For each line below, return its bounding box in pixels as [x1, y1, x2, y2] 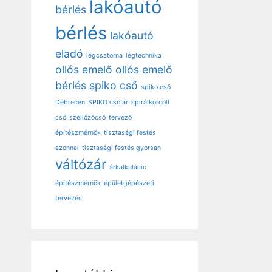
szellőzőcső [69, 113, 106, 121]
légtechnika [126, 51, 161, 59]
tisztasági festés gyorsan [82, 143, 161, 152]
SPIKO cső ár [88, 98, 128, 106]
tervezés [55, 194, 82, 202]
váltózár [55, 155, 106, 172]
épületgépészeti [104, 178, 154, 187]
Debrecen [55, 98, 85, 106]
